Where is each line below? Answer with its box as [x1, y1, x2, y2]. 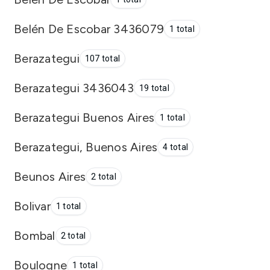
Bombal [14, 228, 55, 243]
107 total [84, 54, 120, 63]
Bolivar [14, 198, 51, 213]
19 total [139, 83, 169, 93]
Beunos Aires [14, 169, 86, 184]
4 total [163, 142, 188, 152]
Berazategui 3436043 [14, 80, 134, 95]
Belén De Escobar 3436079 [14, 21, 164, 36]
